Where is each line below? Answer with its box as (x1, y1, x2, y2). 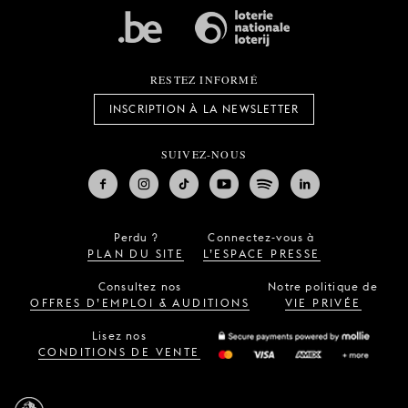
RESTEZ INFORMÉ (150, 72, 258, 87)
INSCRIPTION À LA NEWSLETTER (108, 102, 300, 117)
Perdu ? (113, 230, 159, 245)
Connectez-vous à (208, 230, 315, 245)
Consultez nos (97, 280, 182, 294)
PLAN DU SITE (87, 247, 185, 261)
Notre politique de (268, 280, 378, 294)
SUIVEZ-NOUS (160, 147, 248, 162)
